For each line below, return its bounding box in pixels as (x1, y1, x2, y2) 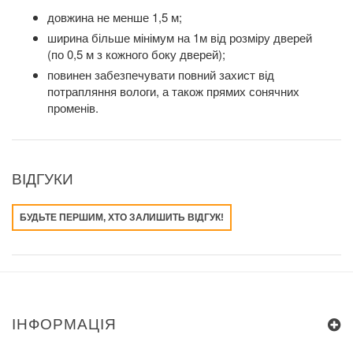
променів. (47, 99, 98, 117)
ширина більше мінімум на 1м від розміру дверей (47, 29, 312, 46)
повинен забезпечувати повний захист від (47, 66, 274, 84)
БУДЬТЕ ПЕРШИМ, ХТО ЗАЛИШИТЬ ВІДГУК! (20, 212, 224, 224)
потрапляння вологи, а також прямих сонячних (47, 83, 299, 100)
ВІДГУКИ (12, 171, 73, 188)
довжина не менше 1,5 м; (47, 9, 182, 26)
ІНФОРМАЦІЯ (12, 316, 117, 333)
